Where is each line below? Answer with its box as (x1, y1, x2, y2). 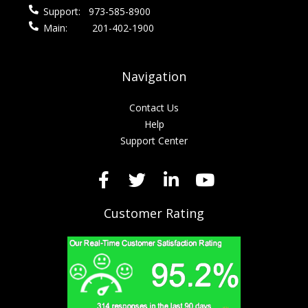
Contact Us (129, 101, 179, 115)
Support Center (120, 134, 188, 148)
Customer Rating (104, 205, 204, 222)
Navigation (122, 68, 186, 85)
